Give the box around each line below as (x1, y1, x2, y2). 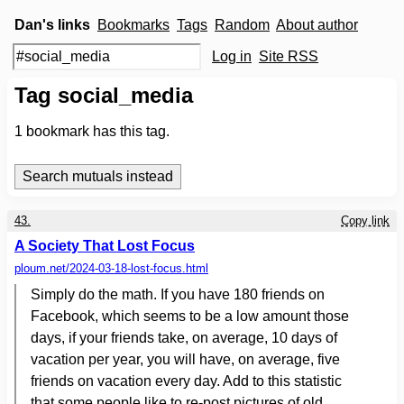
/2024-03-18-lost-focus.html (66, 262, 208, 275)
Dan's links (14, 17, 90, 32)
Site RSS (259, 49, 318, 64)
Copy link (341, 214, 390, 227)
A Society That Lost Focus (14, 238, 195, 253)
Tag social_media (14, 83, 193, 107)
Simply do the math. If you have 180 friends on (31, 287, 325, 302)
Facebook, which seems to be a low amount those (31, 308, 349, 324)
